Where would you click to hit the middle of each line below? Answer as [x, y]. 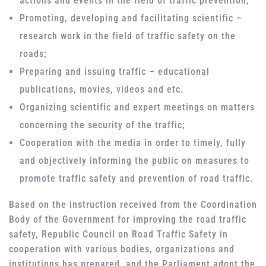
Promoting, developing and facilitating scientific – [131, 18]
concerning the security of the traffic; [103, 125]
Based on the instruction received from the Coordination [133, 205]
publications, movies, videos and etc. [103, 90]
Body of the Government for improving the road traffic [128, 220]
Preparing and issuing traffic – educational [115, 72]
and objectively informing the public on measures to [135, 161]
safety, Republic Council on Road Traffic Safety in [118, 235]
